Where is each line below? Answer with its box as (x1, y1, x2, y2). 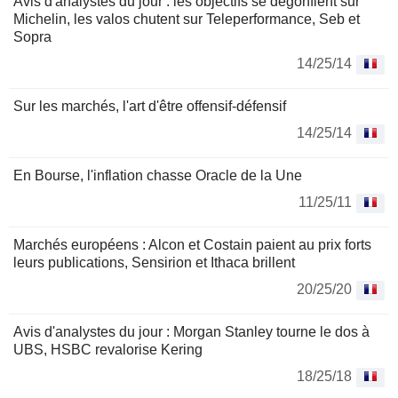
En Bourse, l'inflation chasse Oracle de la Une (13, 168, 302, 184)
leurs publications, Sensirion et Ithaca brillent (13, 255, 295, 271)
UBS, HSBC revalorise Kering (13, 342, 203, 358)
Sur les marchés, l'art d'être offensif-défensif (13, 99, 286, 115)
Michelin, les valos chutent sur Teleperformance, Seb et (13, 12, 360, 28)
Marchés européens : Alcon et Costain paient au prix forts (13, 237, 371, 253)
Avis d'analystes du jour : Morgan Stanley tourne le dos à (13, 324, 370, 340)
